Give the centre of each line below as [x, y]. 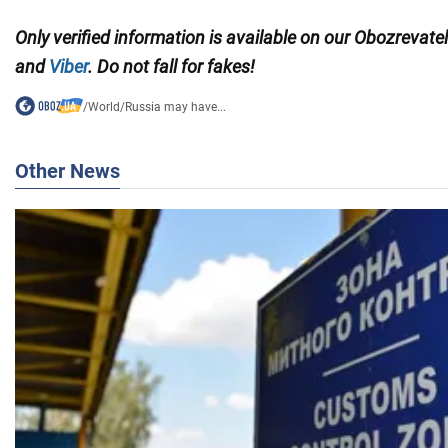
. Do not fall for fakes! [171, 67]
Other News [67, 171]
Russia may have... [175, 107]
